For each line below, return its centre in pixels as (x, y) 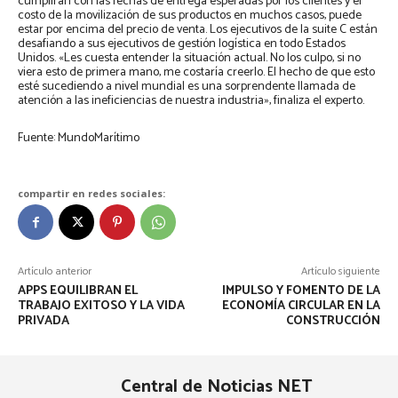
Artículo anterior (55, 272)
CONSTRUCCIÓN (333, 322)
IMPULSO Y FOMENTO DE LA (301, 291)
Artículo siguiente (340, 272)
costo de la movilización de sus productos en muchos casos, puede (190, 16)
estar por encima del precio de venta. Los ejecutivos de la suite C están (198, 30)
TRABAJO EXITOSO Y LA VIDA (101, 306)
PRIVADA (44, 322)
